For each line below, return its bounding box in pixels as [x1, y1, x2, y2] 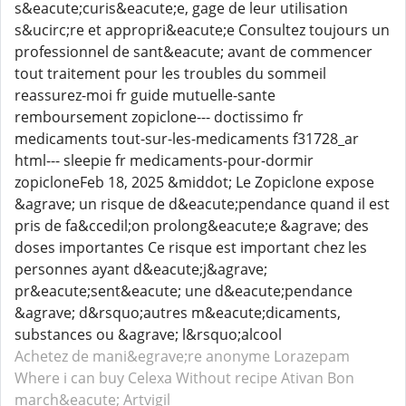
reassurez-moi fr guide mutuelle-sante [14, 85, 275, 105]
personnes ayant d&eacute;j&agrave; [14, 259, 267, 279]
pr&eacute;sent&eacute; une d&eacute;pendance [14, 281, 353, 301]
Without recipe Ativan [176, 368, 324, 388]
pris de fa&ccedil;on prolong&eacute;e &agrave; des [14, 216, 369, 236]
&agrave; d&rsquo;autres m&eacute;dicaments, [14, 303, 341, 323]
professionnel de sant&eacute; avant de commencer [14, 42, 372, 62]
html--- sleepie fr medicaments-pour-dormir [14, 150, 314, 170]
